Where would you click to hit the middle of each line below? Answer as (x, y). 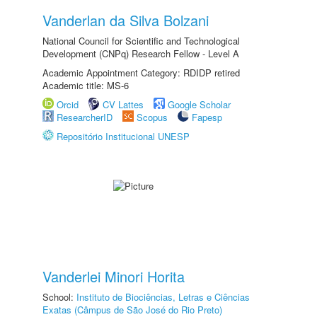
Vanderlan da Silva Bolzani (126, 20)
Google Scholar (199, 104)
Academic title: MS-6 (86, 85)
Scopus (152, 117)
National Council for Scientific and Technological (141, 41)
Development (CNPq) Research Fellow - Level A (141, 53)
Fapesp (207, 117)
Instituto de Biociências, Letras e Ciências (163, 297)
